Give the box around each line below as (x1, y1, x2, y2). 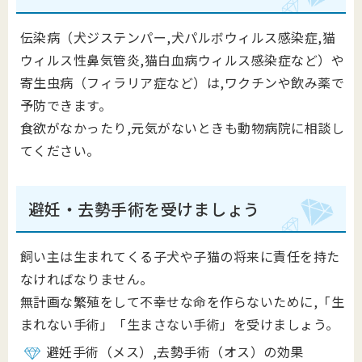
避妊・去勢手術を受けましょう (28, 197, 260, 221)
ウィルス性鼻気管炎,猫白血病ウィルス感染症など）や (20, 50, 345, 69)
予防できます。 (20, 95, 112, 115)
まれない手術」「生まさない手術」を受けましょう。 (20, 314, 339, 334)
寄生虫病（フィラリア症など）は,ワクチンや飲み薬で (20, 73, 345, 92)
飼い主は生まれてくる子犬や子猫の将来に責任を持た (20, 246, 340, 266)
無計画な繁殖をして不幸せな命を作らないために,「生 (20, 292, 345, 311)
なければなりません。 (20, 269, 154, 288)
